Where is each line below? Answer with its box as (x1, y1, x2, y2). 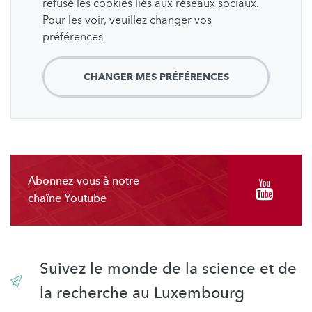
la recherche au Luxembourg (39, 282, 244, 304)
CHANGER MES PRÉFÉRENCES (83, 70, 229, 84)
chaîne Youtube (28, 190, 107, 206)
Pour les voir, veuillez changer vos (42, 12, 212, 28)
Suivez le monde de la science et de (39, 258, 297, 279)
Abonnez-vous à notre (28, 173, 139, 189)
